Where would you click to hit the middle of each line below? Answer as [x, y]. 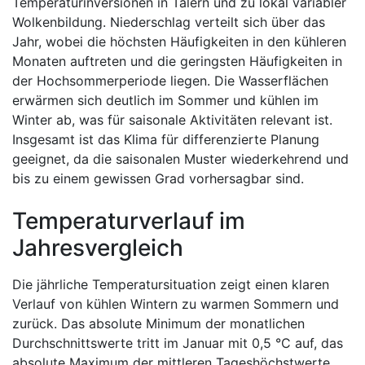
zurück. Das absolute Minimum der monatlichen [158, 323]
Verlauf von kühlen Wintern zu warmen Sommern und [176, 304]
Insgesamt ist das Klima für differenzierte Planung [166, 139]
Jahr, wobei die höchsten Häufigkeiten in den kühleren [179, 42]
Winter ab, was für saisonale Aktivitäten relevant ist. [172, 120]
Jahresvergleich [98, 248]
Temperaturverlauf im [129, 221]
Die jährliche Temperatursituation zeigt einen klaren [171, 284]
